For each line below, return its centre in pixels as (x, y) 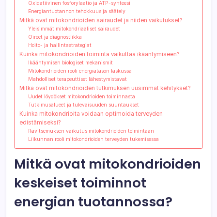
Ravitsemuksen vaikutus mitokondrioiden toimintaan (91, 131)
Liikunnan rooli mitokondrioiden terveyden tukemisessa (94, 139)
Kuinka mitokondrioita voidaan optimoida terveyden (91, 114)
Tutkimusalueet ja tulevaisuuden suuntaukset (84, 105)
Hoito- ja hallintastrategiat (60, 45)
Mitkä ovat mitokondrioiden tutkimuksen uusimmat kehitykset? (105, 88)
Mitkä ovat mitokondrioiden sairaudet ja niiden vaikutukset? (101, 20)
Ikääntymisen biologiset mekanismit (71, 62)
